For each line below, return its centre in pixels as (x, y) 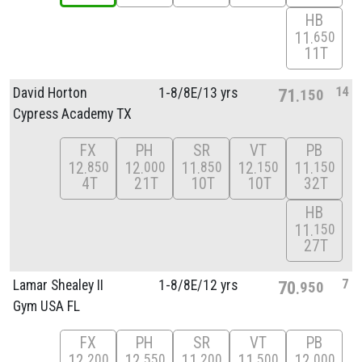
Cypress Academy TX (72, 114)
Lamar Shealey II (58, 285)
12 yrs (220, 285)
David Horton (50, 93)
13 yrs (220, 93)
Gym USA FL (46, 306)
